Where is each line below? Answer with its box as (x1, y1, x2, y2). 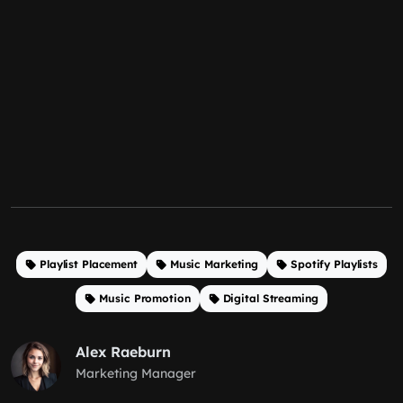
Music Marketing (169, 257, 259, 271)
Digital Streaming (222, 291, 318, 305)
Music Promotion (99, 291, 191, 305)
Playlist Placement (39, 257, 138, 271)
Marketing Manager (76, 365, 196, 381)
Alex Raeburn (76, 343, 171, 361)
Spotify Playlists (291, 257, 378, 271)
